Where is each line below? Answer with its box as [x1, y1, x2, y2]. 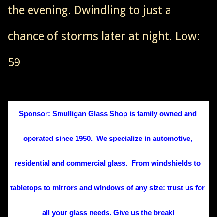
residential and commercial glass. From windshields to [15, 158, 201, 167]
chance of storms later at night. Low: [8, 29, 200, 43]
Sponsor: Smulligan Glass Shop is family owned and [18, 109, 197, 118]
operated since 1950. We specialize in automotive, [23, 134, 192, 142]
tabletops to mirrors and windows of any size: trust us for [10, 183, 205, 192]
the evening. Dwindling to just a [8, 3, 171, 17]
